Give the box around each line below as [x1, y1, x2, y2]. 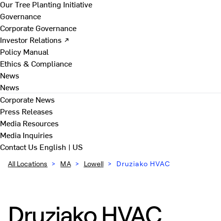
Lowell [83, 159, 104, 168]
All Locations [8, 159, 48, 168]
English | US [39, 141, 83, 152]
